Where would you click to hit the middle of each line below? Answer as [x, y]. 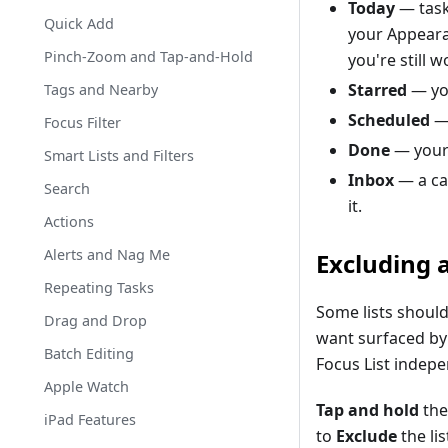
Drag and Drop [95, 320]
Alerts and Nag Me [107, 254]
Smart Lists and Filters [119, 155]
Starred [377, 90]
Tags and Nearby [101, 89]
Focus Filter [82, 122]
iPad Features [90, 419]
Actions [69, 221]
